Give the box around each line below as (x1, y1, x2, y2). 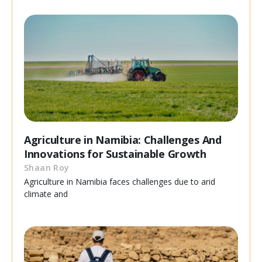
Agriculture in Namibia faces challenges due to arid (24, 176, 215, 188)
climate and (24, 188, 68, 200)
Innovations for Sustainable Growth (24, 147, 206, 161)
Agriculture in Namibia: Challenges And (24, 133, 222, 147)
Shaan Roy (24, 162, 70, 174)
